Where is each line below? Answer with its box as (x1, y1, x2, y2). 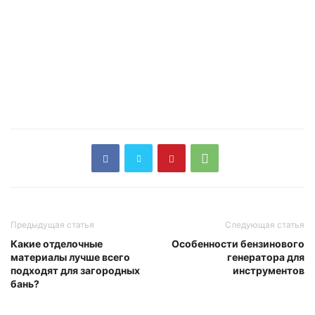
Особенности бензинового (172, 238, 304, 250)
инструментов (233, 264, 304, 277)
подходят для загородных (11, 264, 140, 277)
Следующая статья (225, 219, 304, 231)
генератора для (227, 251, 304, 264)
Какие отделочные (11, 238, 103, 250)
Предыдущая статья (11, 219, 94, 231)
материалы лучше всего (11, 251, 130, 264)
